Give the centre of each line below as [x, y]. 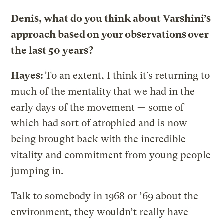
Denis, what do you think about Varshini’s [111, 18]
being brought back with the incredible [99, 139]
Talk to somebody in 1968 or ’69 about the [105, 196]
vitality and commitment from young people [111, 155]
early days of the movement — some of [98, 107]
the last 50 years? [52, 50]
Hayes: [28, 75]
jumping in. [37, 171]
